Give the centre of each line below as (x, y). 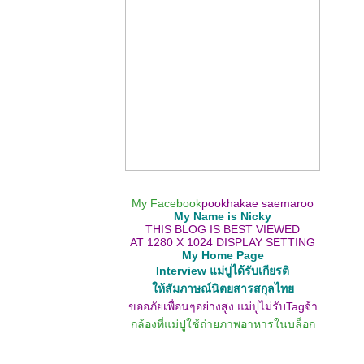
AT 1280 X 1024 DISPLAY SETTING (223, 242)
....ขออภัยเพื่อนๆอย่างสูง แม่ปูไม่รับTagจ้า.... (223, 306)
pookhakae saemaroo (258, 203)
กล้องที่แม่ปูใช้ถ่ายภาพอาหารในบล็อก (223, 324)
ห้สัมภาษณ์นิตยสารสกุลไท (223, 288)
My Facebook (167, 203)
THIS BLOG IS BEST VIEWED (223, 229)
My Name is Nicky (223, 216)
